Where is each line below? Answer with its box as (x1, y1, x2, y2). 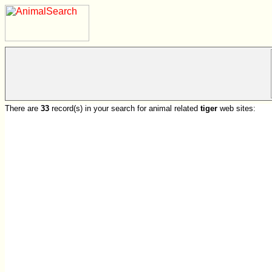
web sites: (217, 104, 256, 113)
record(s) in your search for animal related (49, 104, 200, 113)
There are (5, 104, 41, 113)
